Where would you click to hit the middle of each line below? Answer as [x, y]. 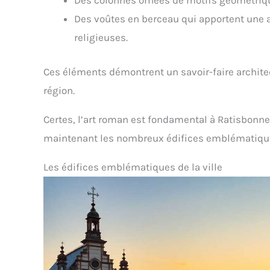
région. [59, 90]
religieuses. [101, 38]
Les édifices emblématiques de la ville [133, 167]
